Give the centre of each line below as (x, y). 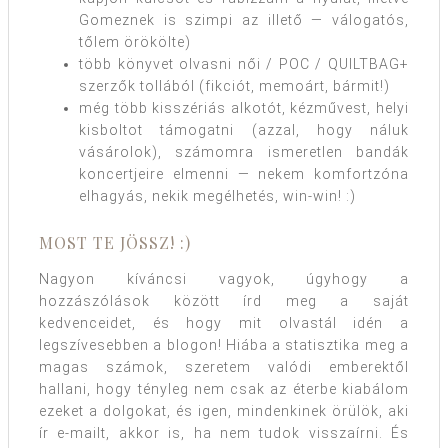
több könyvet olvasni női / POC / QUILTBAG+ (244, 64)
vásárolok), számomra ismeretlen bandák (244, 152)
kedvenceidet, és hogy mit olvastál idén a (224, 323)
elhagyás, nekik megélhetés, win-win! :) (217, 196)
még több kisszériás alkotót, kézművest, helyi (244, 108)
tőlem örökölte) (135, 42)
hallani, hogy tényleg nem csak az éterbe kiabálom (224, 389)
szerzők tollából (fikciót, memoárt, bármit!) (234, 86)
